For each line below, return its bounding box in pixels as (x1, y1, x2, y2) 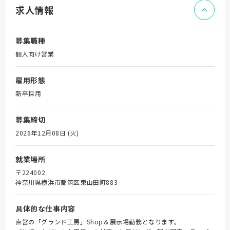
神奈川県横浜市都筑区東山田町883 (15, 178, 118, 186)
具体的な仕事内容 (15, 203, 75, 214)
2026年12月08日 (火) (15, 128, 79, 137)
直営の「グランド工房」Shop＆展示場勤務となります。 (15, 217, 181, 226)
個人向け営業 (15, 49, 54, 58)
